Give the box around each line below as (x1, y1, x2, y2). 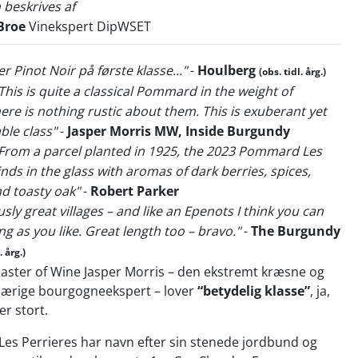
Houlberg (197, 62, 256, 79)
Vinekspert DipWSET (26, 18, 151, 35)
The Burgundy (251, 222, 340, 240)
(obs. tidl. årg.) (259, 65, 326, 78)
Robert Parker (90, 182, 179, 200)
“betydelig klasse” (197, 282, 310, 300)
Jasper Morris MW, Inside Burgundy (67, 122, 290, 140)
